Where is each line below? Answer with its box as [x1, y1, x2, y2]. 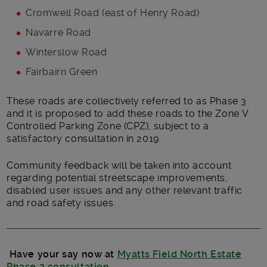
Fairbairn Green [26, 66, 98, 77]
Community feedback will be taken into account [7, 159, 232, 171]
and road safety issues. [7, 197, 116, 209]
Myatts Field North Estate [117, 248, 242, 260]
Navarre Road [26, 26, 91, 38]
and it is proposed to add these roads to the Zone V [7, 107, 249, 119]
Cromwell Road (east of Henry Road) [26, 7, 200, 18]
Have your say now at [7, 248, 117, 260]
